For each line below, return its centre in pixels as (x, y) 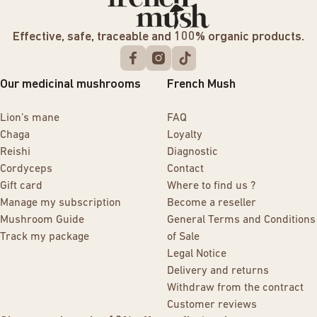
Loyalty (185, 136)
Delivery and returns (218, 271)
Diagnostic (192, 152)
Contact (185, 169)
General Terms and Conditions (241, 220)
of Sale (183, 237)
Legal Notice (197, 254)
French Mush (201, 85)
